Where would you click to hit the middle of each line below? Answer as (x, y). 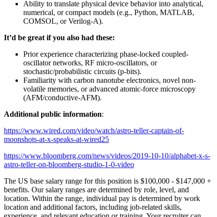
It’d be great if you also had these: (59, 37)
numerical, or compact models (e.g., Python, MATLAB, (109, 12)
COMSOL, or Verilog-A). (63, 21)
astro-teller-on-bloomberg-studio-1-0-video (69, 164)
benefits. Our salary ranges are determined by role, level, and (96, 189)
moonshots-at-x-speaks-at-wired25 (56, 139)
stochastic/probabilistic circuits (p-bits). (82, 71)
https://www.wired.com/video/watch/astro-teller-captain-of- (94, 130)
